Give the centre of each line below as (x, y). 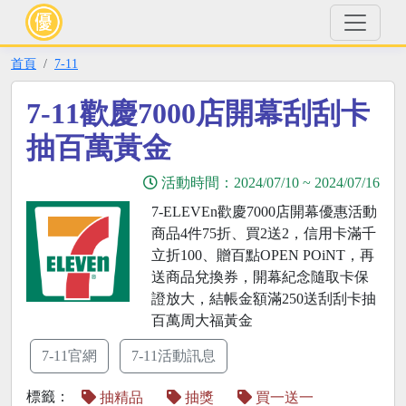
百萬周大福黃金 (202, 320)
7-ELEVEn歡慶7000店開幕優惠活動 (264, 212)
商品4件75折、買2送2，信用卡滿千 (263, 233)
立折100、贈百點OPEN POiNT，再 (262, 255)
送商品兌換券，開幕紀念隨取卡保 (260, 277)
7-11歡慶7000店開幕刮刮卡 (198, 113)
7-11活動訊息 (174, 356)
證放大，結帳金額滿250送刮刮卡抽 (263, 299)
